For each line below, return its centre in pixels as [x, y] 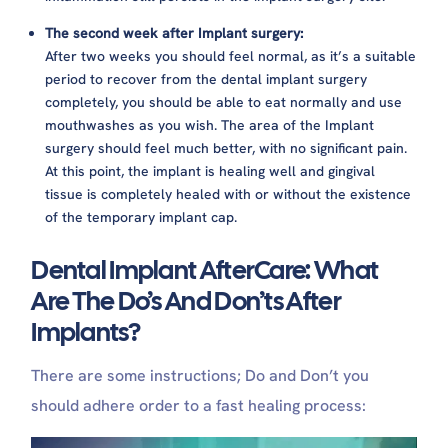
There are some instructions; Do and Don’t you [200, 376]
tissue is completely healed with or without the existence [228, 194]
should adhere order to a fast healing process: [199, 406]
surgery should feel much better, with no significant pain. [226, 148]
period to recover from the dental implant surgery [206, 79]
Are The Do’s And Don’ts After [186, 301]
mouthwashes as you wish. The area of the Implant [210, 125]
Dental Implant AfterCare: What [205, 270]
